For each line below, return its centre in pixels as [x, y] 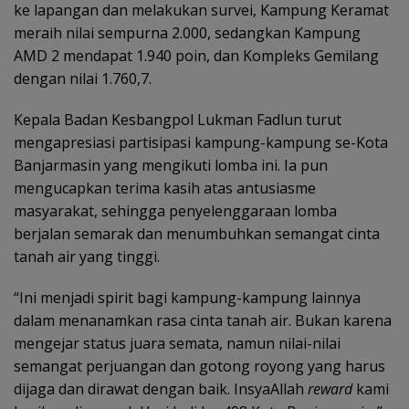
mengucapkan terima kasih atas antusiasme [165, 189]
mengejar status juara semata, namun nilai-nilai [177, 344]
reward [330, 389]
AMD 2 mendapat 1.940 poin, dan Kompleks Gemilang [196, 56]
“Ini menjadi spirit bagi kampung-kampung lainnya [187, 298]
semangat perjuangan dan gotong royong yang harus [199, 367]
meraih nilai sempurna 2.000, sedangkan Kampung [187, 33]
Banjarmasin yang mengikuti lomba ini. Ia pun [171, 166]
